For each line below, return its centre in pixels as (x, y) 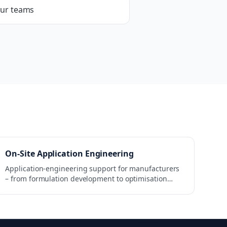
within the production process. (57, 189)
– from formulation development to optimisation (86, 179)
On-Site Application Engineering (69, 154)
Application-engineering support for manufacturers (92, 168)
